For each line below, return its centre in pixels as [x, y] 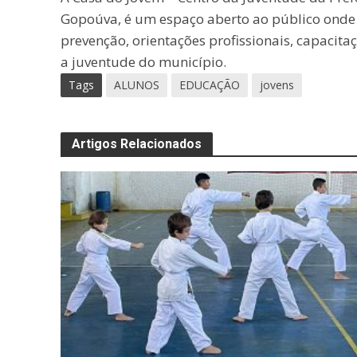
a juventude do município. [143, 62]
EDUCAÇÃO [209, 85]
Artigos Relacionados [136, 144]
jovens [277, 85]
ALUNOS [136, 85]
